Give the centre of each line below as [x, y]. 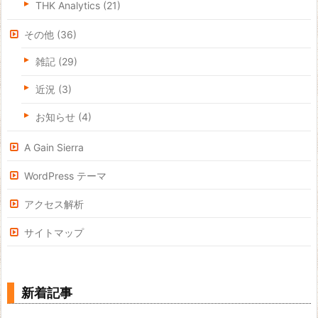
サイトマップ [54, 232]
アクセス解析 [54, 204]
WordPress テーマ [65, 175]
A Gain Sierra [54, 147]
